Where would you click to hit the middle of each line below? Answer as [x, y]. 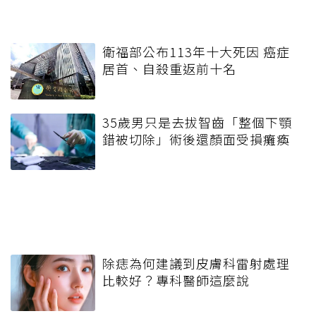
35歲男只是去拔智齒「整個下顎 [197, 122]
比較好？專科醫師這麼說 [176, 280]
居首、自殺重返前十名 [169, 69]
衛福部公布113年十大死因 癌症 [196, 52]
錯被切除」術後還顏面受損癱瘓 [196, 139]
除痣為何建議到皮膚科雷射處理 [196, 263]
